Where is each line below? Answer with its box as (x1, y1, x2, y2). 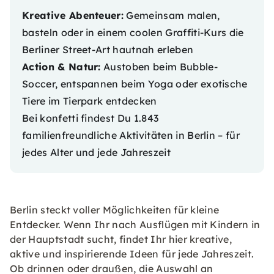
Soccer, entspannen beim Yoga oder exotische (22, 78, 248, 90)
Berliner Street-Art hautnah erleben (22, 43, 194, 56)
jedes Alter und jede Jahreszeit (22, 146, 171, 158)
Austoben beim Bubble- (100, 61, 218, 73)
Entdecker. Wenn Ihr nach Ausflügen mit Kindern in (10, 218, 261, 231)
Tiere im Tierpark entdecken (22, 95, 157, 107)
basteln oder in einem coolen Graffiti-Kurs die (22, 26, 244, 39)
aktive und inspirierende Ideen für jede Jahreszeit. (10, 248, 254, 260)
